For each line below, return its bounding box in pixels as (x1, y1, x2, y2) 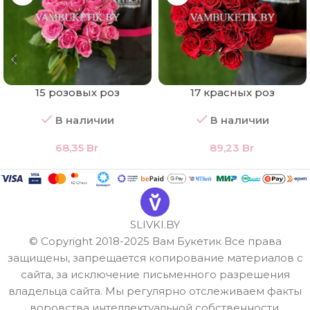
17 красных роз (190, 85, 275, 99)
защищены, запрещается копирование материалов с (7, 250, 303, 264)
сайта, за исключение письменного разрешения (20, 267, 290, 281)
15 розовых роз (35, 85, 120, 99)
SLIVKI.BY (130, 217, 180, 231)
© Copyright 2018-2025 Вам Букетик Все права (28, 234, 282, 248)
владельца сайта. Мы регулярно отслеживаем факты (8, 284, 302, 298)
